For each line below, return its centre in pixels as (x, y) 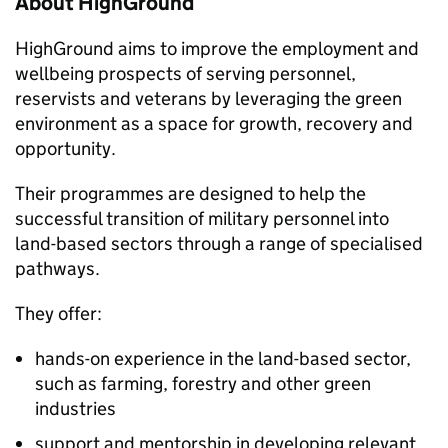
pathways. (57, 268)
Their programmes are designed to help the (190, 193)
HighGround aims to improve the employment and (217, 48)
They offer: (58, 313)
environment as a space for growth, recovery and (214, 123)
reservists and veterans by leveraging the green (208, 98)
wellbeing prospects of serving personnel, (185, 73)
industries (75, 408)
